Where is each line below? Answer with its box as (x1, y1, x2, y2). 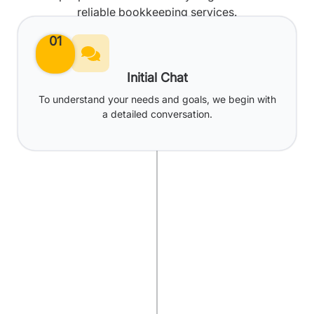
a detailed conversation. (102, 108, 212, 120)
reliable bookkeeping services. (77, 5, 237, 19)
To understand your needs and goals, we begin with (38, 93, 276, 105)
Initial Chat (126, 70, 188, 85)
